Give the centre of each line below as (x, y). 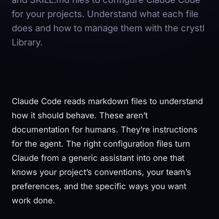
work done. (33, 200)
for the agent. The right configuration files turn (101, 143)
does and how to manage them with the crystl (108, 28)
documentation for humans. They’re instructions (105, 129)
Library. (27, 42)
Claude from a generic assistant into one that (98, 158)
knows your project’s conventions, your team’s (101, 172)
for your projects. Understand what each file (105, 13)
